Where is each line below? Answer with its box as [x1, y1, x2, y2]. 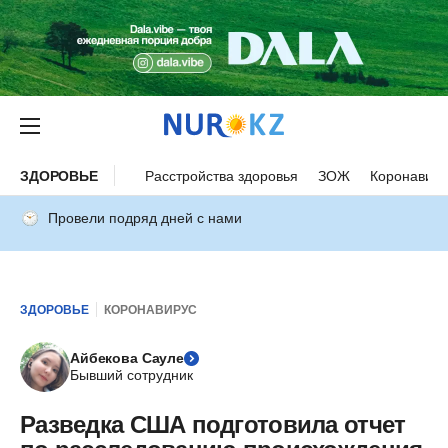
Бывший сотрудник [70, 367, 193, 383]
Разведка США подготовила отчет [20, 411, 406, 438]
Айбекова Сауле [70, 350, 185, 366]
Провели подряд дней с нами [48, 210, 242, 226]
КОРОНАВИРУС [104, 302, 197, 317]
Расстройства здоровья [144, 167, 298, 184]
